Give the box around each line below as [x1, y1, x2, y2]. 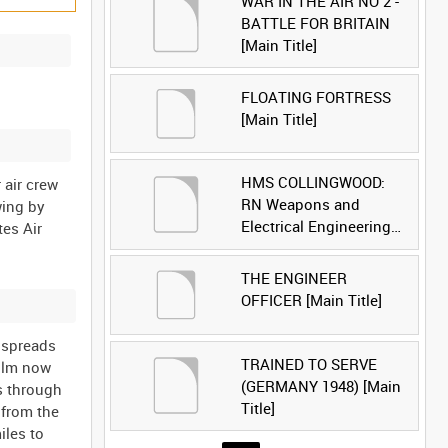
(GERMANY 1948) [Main [240, 375, 401, 396]
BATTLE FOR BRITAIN [240, 12, 390, 33]
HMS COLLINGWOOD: [240, 172, 385, 193]
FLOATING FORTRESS [240, 87, 391, 107]
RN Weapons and [240, 194, 360, 215]
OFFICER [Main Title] [240, 290, 382, 311]
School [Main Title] [240, 238, 369, 259]
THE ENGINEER [240, 268, 347, 289]
